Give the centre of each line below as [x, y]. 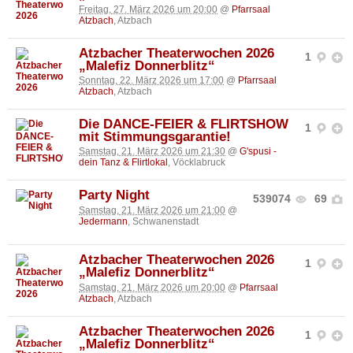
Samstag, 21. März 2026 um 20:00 [152, 287]
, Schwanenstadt [163, 221]
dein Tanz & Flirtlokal [123, 163]
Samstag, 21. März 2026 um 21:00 [152, 210]
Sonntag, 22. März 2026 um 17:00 [151, 81]
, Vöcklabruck [197, 163]
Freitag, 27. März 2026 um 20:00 [148, 9]
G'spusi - [258, 152]
